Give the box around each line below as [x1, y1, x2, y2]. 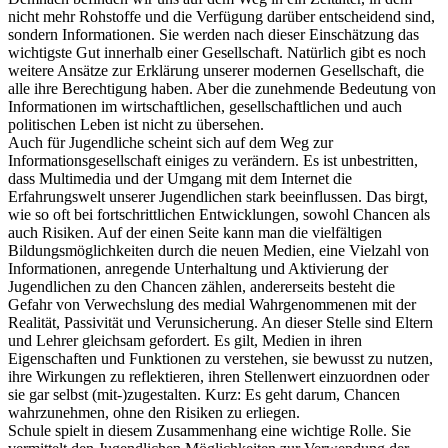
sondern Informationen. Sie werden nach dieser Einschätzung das [8, 25, 419, 43]
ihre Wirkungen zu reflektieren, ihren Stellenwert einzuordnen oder [8, 367, 429, 385]
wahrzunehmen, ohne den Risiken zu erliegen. [8, 403, 300, 421]
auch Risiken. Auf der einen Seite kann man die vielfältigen [8, 223, 382, 241]
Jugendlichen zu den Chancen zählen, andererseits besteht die [8, 277, 395, 295]
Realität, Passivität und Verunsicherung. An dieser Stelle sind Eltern [8, 313, 433, 331]
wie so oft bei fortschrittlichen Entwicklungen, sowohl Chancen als [8, 205, 430, 223]
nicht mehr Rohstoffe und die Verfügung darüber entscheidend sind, [8, 7, 435, 25]
